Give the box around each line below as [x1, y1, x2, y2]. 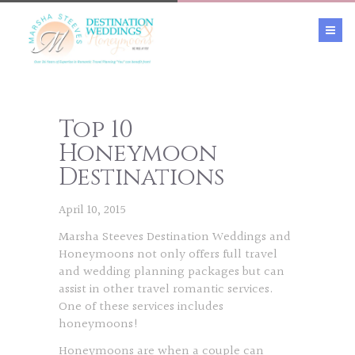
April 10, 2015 [59, 200, 126, 220]
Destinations [59, 162, 224, 193]
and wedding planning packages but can [59, 262, 284, 282]
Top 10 [59, 114, 133, 146]
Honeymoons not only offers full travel [59, 245, 277, 265]
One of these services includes [59, 297, 223, 317]
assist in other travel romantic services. [59, 280, 273, 300]
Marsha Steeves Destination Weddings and [59, 227, 291, 247]
